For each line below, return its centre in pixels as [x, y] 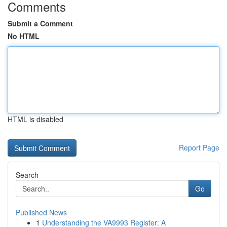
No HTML [24, 36]
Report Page [199, 147]
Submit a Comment [40, 23]
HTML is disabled [35, 119]
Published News [41, 212]
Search [27, 175]
